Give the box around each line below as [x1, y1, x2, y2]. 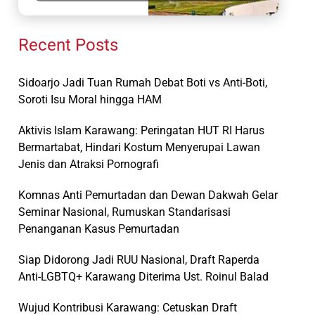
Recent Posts [18, 34, 118, 55]
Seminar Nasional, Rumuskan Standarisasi [18, 205, 231, 219]
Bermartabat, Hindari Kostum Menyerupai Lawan [18, 140, 260, 154]
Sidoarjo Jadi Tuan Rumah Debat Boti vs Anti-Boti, [18, 75, 267, 89]
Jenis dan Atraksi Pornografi [18, 157, 159, 171]
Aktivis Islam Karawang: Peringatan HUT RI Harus [18, 123, 264, 137]
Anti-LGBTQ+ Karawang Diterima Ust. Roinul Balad [18, 269, 269, 283]
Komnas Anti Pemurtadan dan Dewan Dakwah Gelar [18, 188, 278, 202]
